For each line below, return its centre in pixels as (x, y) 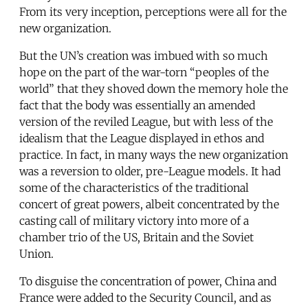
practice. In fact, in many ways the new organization (154, 155)
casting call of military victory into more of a (134, 221)
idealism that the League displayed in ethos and (142, 139)
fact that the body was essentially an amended (137, 106)
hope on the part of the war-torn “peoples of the (144, 73)
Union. (36, 254)
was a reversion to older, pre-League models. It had (150, 172)
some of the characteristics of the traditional (134, 188)
